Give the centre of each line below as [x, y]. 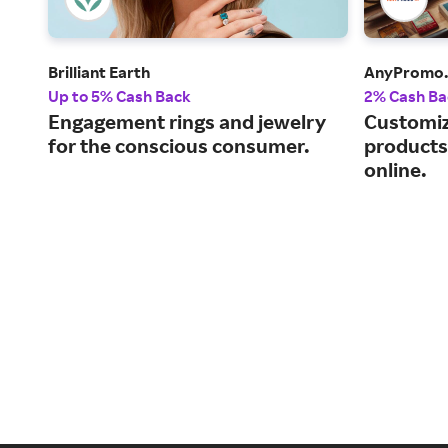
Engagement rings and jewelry [187, 122]
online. [395, 170]
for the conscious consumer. [179, 146]
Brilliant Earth [99, 72]
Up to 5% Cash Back [119, 96]
